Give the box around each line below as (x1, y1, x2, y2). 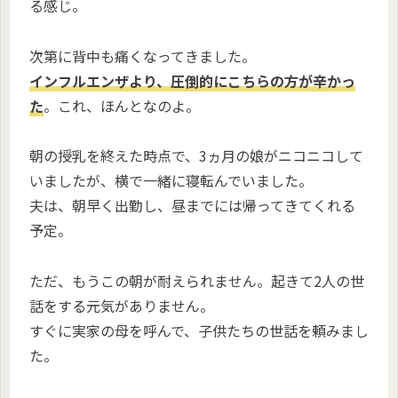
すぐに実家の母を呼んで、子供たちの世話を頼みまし (29, 320, 369, 342)
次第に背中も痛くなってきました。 (29, 44, 256, 67)
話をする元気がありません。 (29, 295, 214, 317)
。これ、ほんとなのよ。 (44, 94, 200, 116)
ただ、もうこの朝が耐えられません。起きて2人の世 (29, 270, 364, 292)
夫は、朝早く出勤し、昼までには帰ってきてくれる (29, 195, 355, 217)
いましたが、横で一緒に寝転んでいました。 (29, 170, 313, 192)
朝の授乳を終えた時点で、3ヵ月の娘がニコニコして (29, 145, 363, 167)
